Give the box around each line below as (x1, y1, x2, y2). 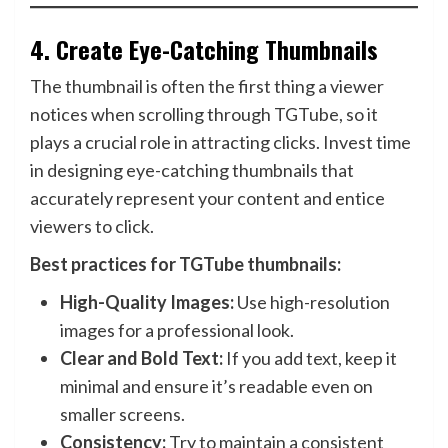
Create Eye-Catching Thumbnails (56, 31, 378, 67)
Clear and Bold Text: (60, 347, 223, 369)
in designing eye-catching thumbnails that (30, 159, 354, 181)
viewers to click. (30, 215, 154, 237)
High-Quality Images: (60, 291, 234, 313)
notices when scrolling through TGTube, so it (30, 103, 378, 125)
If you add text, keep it (223, 347, 397, 369)
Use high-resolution (234, 291, 390, 313)
